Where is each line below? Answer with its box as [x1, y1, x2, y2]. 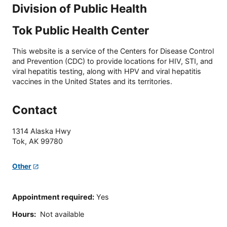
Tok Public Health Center [12, 23, 149, 37]
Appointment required [12, 192, 92, 201]
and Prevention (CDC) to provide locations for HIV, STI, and [12, 56, 213, 65]
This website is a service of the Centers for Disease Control [12, 46, 214, 55]
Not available [40, 209, 84, 218]
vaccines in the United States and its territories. [12, 77, 172, 86]
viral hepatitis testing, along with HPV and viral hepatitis [12, 66, 201, 75]
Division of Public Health [12, 1, 147, 15]
